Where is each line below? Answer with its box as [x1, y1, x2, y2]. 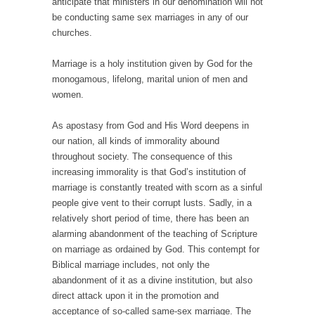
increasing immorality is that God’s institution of [52, 167, 246, 178]
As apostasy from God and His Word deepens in [52, 120, 249, 131]
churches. [52, 27, 92, 39]
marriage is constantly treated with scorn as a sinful [52, 182, 262, 193]
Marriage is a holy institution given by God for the [52, 58, 252, 70]
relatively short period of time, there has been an [52, 213, 249, 224]
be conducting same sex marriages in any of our [52, 12, 248, 23]
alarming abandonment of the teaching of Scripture [52, 229, 257, 240]
